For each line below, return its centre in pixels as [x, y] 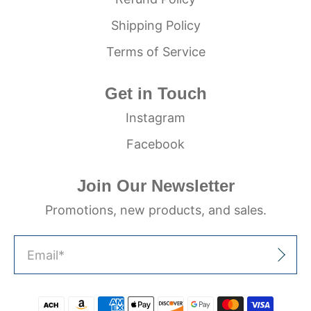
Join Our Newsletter [155, 186]
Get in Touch [155, 94]
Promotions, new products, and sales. [155, 210]
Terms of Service [155, 52]
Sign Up [249, 255]
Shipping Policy [155, 26]
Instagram [155, 118]
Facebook [155, 144]
